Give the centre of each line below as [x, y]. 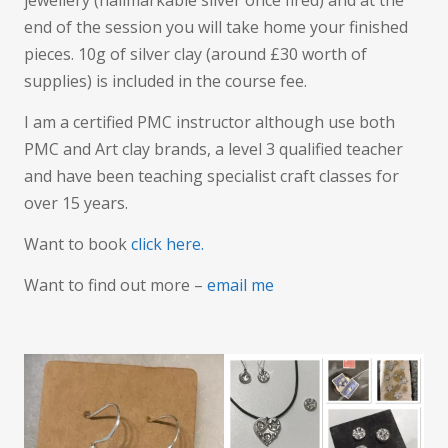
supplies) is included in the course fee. [165, 81]
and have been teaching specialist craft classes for [211, 176]
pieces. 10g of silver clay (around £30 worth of [195, 54]
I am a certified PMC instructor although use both [209, 122]
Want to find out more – [115, 285]
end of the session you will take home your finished [216, 27]
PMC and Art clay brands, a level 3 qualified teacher [213, 149]
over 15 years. [76, 203]
